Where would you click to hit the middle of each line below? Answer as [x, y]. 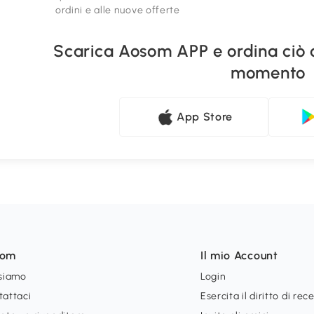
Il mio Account [239, 256]
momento [268, 73]
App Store [205, 117]
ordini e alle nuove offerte [117, 11]
